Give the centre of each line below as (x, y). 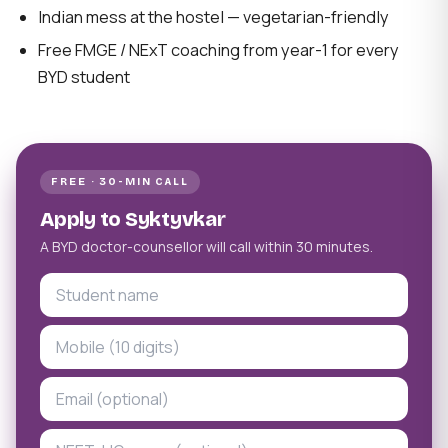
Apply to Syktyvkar (133, 219)
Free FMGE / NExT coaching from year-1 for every (219, 49)
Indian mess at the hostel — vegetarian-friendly (214, 16)
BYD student (84, 76)
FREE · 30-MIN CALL (120, 182)
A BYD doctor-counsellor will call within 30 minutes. (206, 247)
